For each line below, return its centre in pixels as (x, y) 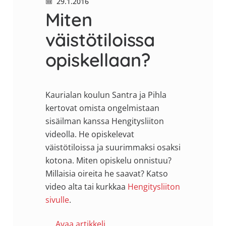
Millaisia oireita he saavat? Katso (106, 173)
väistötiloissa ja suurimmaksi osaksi (113, 147)
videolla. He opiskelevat (90, 134)
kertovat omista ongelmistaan (102, 108)
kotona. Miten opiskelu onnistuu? (108, 160)
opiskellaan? (98, 60)
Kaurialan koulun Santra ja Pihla (106, 95)
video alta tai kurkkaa (86, 186)
